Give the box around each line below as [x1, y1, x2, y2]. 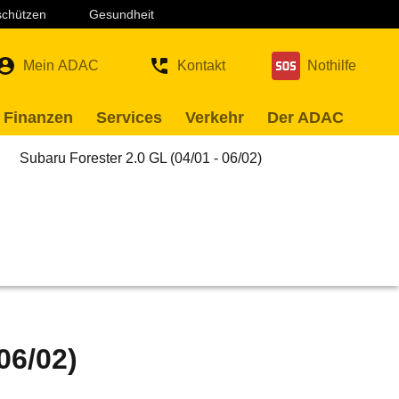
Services [96, 109, 162, 126]
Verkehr [185, 109, 244, 126]
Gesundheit [89, 7, 154, 21]
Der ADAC [267, 109, 344, 126]
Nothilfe [307, 58, 356, 73]
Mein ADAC [23, 58, 99, 73]
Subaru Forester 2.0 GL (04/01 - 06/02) [20, 151, 262, 166]
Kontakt [177, 58, 225, 73]
